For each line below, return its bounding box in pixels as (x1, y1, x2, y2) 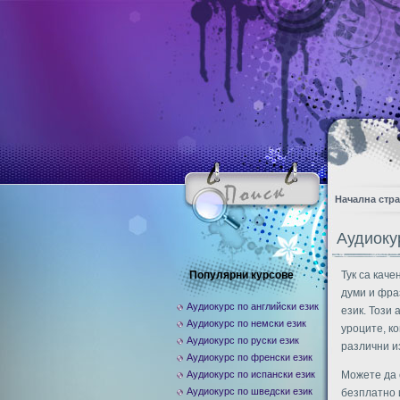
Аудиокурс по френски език (187, 352, 312, 362)
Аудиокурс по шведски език (187, 386, 312, 396)
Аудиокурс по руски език (187, 335, 299, 346)
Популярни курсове (189, 269, 294, 281)
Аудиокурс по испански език (187, 369, 315, 379)
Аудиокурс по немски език (187, 318, 306, 329)
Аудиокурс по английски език (187, 301, 319, 312)
